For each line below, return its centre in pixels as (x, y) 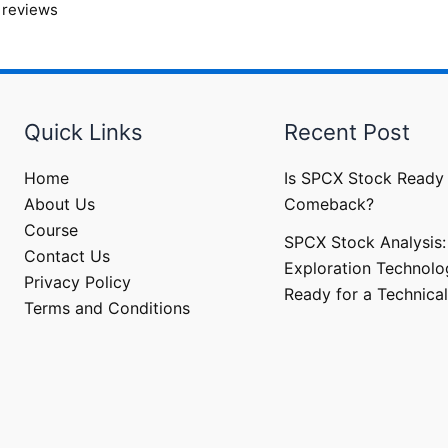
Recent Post (347, 132)
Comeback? (329, 204)
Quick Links (83, 132)
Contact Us (66, 256)
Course (50, 230)
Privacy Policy (77, 282)
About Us (59, 204)
